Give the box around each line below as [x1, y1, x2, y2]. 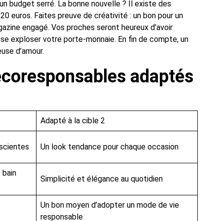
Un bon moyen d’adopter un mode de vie [40, 200, 179, 210]
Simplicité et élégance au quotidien [40, 174, 163, 184]
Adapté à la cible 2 [40, 116, 105, 126]
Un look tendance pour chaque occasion [40, 142, 179, 152]
